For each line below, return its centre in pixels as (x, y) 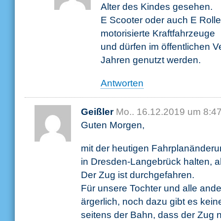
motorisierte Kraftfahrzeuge (158, 33)
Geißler (97, 111)
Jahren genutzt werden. (151, 60)
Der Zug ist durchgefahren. (138, 175)
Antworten (122, 83)
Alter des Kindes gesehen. (157, 6)
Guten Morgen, (113, 125)
